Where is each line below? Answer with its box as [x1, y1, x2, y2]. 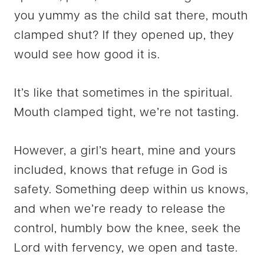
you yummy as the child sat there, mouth [14, 10, 248, 22]
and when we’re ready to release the [14, 203, 226, 216]
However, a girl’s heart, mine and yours [14, 145, 236, 157]
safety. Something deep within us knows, [14, 184, 249, 196]
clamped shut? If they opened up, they [14, 29, 235, 42]
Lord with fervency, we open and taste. [14, 242, 238, 255]
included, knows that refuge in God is [14, 164, 228, 177]
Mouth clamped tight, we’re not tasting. [14, 107, 239, 119]
